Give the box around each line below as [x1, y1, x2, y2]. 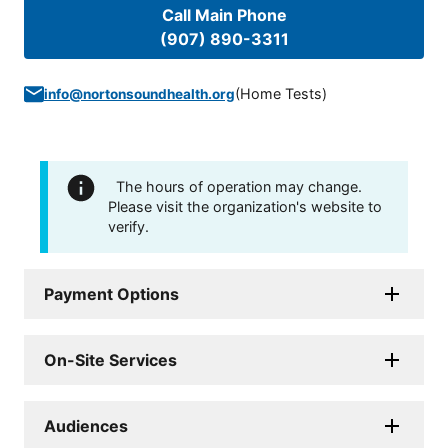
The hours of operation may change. [116, 178, 362, 196]
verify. [108, 218, 149, 236]
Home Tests [240, 85, 322, 103]
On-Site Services [44, 350, 177, 371]
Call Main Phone [161, 5, 287, 26]
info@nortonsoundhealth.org [44, 86, 235, 103]
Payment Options [44, 284, 179, 305]
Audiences [44, 416, 128, 437]
